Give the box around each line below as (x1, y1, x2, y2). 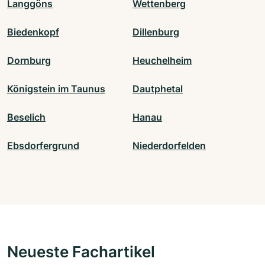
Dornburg (7, 54, 51, 67)
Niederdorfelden (132, 140, 206, 152)
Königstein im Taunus (7, 83, 105, 95)
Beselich (7, 111, 46, 124)
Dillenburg (132, 26, 179, 38)
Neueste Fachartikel (7, 242, 155, 261)
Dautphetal (132, 83, 183, 95)
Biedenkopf (7, 26, 59, 38)
